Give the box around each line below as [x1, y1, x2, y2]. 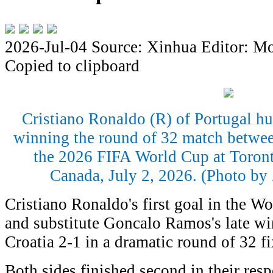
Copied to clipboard [5, 56, 140, 75]
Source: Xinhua [91, 37, 197, 56]
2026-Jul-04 [5, 37, 91, 56]
